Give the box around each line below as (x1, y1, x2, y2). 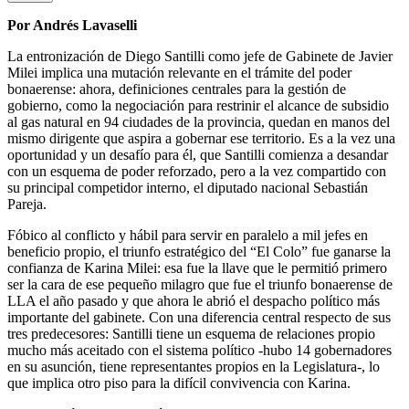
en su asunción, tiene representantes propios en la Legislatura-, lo (7, 359, 380, 375)
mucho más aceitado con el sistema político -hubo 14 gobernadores (7, 342, 392, 359)
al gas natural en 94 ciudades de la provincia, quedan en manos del (7, 114, 390, 131)
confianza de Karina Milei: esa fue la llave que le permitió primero (7, 260, 387, 277)
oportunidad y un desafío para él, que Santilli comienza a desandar (7, 147, 388, 163)
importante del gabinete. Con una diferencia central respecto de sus (7, 309, 391, 326)
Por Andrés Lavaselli (7, 17, 137, 34)
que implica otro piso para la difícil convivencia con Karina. (7, 375, 351, 392)
